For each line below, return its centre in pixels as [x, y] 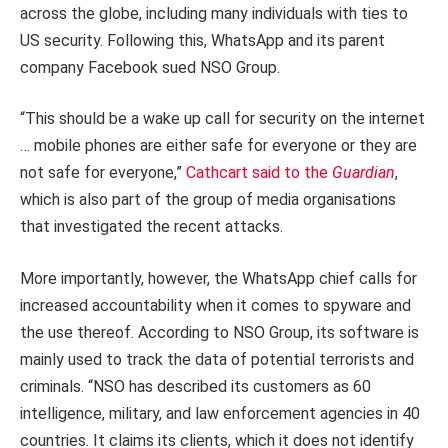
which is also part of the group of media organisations [208, 200]
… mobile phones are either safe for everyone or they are [218, 146]
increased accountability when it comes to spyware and [215, 306]
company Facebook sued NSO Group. [150, 67]
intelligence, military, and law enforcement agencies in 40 [220, 414]
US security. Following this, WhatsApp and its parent [202, 40]
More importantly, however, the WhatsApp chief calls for [218, 279]
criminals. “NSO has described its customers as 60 [195, 387]
